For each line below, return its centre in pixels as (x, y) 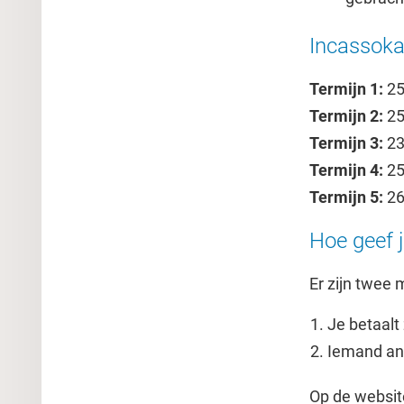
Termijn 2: (346, 116)
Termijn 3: (346, 143)
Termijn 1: (346, 89)
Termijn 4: (348, 170)
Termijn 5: (348, 197)
